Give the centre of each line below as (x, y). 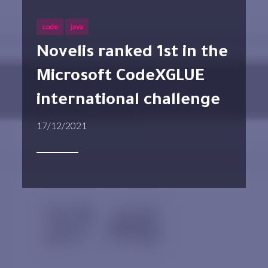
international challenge (129, 102)
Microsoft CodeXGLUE (121, 78)
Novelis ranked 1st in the (43, 54)
